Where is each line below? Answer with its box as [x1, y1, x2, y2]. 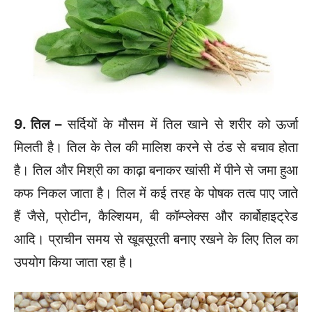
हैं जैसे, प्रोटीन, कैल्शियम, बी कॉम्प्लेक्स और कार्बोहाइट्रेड [14, 208, 298, 225]
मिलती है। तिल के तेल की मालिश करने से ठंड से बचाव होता [14, 139, 298, 156]
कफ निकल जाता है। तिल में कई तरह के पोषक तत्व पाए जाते [14, 185, 298, 202]
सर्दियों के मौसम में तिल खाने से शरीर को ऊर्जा [61, 116, 299, 133]
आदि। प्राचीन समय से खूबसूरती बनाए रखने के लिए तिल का [14, 231, 298, 248]
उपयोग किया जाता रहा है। [14, 254, 134, 271]
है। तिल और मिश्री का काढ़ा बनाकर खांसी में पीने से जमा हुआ [14, 162, 298, 179]
